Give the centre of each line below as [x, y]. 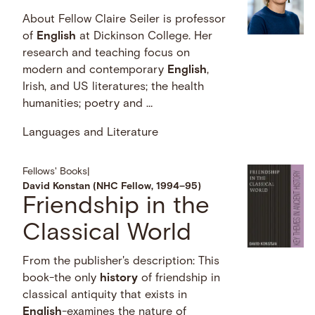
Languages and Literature [91, 133]
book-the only [62, 278]
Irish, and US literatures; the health [114, 88]
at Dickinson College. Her [144, 37]
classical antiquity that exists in [105, 295]
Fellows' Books [55, 172]
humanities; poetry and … [88, 104]
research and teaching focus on [107, 54]
